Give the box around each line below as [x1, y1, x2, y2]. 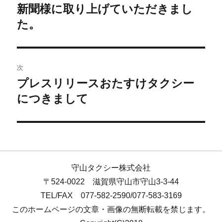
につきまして [17, 92, 89, 106]
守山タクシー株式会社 [71, 164, 151, 172]
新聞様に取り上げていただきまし [17, 2, 193, 16]
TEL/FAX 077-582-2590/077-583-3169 [40, 191, 182, 200]
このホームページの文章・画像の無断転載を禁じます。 [12, 205, 210, 214]
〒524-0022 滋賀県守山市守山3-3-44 [43, 177, 179, 186]
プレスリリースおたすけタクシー [17, 77, 195, 90]
